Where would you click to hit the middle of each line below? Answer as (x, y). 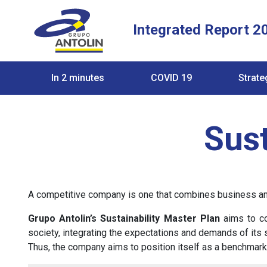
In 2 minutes (78, 77)
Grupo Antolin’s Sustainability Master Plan (124, 218)
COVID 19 (171, 77)
